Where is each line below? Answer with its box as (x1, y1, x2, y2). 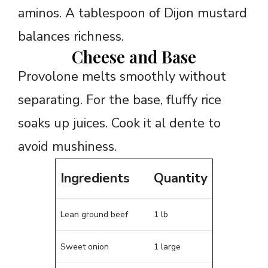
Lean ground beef (60, 209, 128, 221)
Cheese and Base (72, 45, 196, 68)
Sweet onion (60, 241, 109, 253)
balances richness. (18, 28, 124, 46)
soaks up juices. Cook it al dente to (18, 114, 221, 133)
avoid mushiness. (18, 138, 117, 156)
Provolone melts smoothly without (18, 68, 226, 86)
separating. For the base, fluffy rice (18, 91, 221, 109)
